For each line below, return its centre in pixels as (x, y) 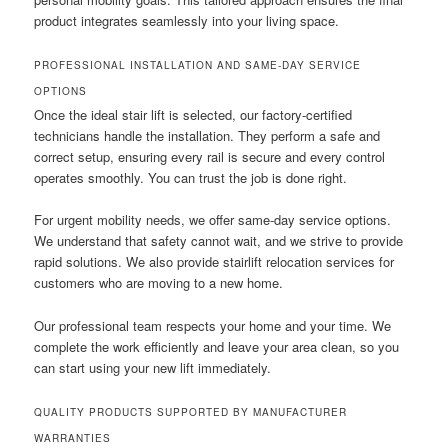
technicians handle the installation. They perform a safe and (207, 136)
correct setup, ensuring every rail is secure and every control (210, 157)
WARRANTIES (73, 437)
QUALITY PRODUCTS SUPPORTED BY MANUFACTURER (191, 411)
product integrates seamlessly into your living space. (187, 21)
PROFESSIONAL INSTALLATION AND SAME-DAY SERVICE (198, 65)
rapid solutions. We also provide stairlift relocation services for (214, 262)
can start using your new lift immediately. (153, 367)
